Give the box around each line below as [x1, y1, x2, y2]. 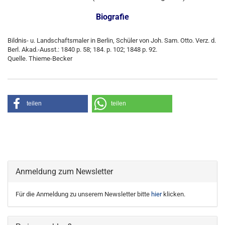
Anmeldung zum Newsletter [16, 167, 113, 176]
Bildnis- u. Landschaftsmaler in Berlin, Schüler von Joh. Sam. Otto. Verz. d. [8, 37, 216, 44]
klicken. [162, 190, 185, 198]
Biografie [96, 12, 129, 22]
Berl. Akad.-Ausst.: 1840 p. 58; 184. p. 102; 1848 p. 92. [8, 46, 157, 53]
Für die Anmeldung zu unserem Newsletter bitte [16, 190, 151, 198]
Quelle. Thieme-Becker [8, 55, 72, 62]
